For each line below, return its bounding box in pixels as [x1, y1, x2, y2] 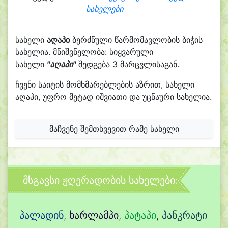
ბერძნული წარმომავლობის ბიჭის [70, 35, 203, 45]
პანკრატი [162, 209, 207, 221]
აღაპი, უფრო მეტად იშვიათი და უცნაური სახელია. [15, 92, 212, 102]
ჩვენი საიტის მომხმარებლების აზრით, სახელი [15, 79, 194, 90]
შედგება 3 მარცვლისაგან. [76, 59, 179, 69]
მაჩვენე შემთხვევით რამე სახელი [49, 124, 179, 134]
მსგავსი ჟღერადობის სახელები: [23, 174, 178, 186]
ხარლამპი [69, 209, 119, 221]
